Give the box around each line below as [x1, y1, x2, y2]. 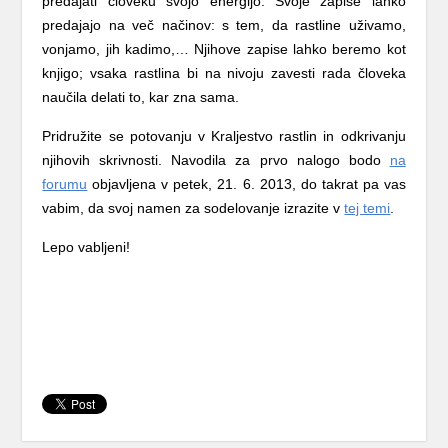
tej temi [344, 200, 391, 216]
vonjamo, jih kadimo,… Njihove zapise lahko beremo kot [42, 41, 406, 57]
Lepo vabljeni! [42, 239, 131, 255]
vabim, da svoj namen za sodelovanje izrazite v [42, 200, 345, 216]
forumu [42, 176, 88, 192]
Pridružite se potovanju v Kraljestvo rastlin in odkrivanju [42, 128, 406, 144]
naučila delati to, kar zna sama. [42, 89, 240, 105]
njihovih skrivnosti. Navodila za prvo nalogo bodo [42, 152, 390, 168]
